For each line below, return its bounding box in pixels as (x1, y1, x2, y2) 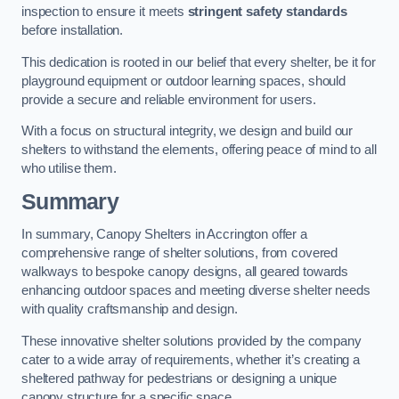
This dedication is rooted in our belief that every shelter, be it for (21, 54, 376, 69)
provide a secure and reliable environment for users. (21, 92, 316, 107)
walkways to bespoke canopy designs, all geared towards (21, 265, 349, 280)
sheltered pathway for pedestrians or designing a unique (21, 370, 338, 386)
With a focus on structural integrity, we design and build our (21, 124, 354, 139)
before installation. (21, 23, 124, 38)
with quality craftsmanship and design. (21, 302, 238, 317)
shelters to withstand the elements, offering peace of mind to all (21, 142, 377, 158)
